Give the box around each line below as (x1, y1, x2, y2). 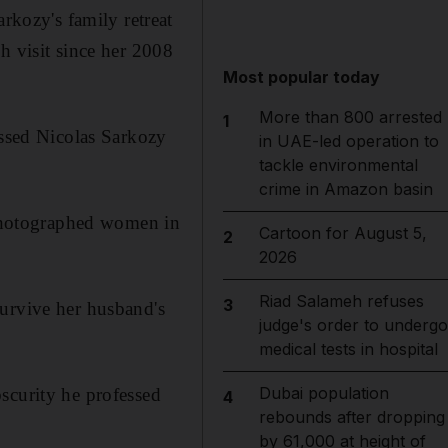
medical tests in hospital (258, 339, 438, 359)
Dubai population (258, 383, 389, 403)
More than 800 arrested (258, 107, 442, 127)
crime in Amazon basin (258, 179, 433, 199)
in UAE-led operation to (258, 131, 439, 151)
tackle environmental (258, 155, 418, 175)
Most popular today (223, 67, 381, 87)
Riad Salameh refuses (258, 291, 424, 311)
